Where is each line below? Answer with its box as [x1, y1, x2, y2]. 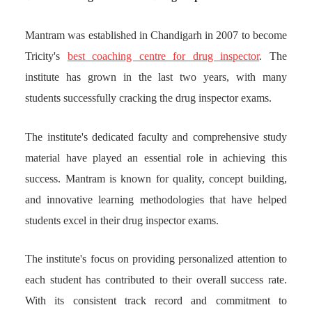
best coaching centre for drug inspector [67, 50, 260, 63]
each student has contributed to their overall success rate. [25, 274, 287, 286]
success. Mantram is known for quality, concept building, [25, 172, 287, 185]
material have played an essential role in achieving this [25, 151, 287, 164]
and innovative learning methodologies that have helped [25, 193, 287, 205]
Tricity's [25, 50, 68, 63]
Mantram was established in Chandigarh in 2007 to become [25, 29, 287, 42]
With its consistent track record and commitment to [25, 295, 287, 307]
